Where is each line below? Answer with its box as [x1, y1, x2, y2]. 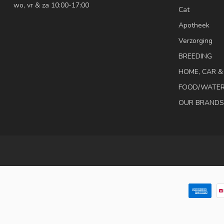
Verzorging [178, 35, 212, 45]
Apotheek [178, 20, 209, 30]
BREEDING [178, 51, 212, 61]
